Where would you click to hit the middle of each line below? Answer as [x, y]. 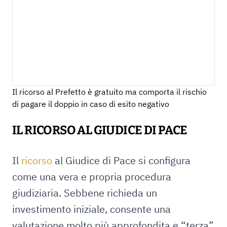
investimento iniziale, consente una [91, 209]
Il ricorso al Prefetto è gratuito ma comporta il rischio [109, 92]
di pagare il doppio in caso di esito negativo [91, 104]
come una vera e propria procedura [92, 177]
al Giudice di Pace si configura [123, 160]
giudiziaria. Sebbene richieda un [85, 193]
